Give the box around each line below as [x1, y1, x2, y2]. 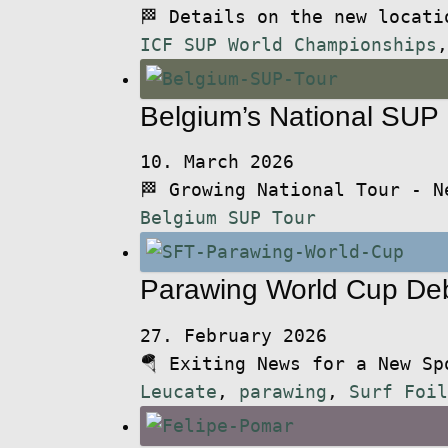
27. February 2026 [139, 325, 327, 346]
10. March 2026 [139, 152, 294, 173]
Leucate [139, 381, 217, 402]
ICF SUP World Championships [139, 34, 437, 55]
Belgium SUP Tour [139, 208, 316, 229]
